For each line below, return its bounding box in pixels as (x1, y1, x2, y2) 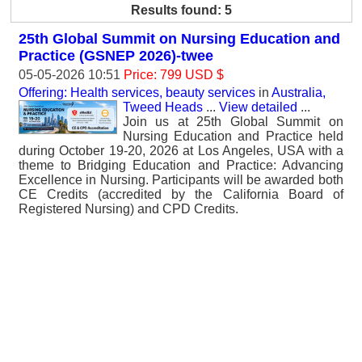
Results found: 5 (131, 3, 232, 17)
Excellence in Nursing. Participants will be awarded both (19, 173, 343, 187)
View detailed (219, 100, 297, 114)
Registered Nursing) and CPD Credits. (19, 202, 238, 216)
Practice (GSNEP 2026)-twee (19, 48, 213, 64)
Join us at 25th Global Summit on (123, 115, 343, 128)
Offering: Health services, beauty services (19, 86, 255, 99)
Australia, (271, 86, 326, 99)
